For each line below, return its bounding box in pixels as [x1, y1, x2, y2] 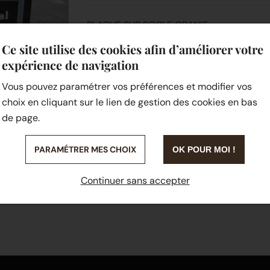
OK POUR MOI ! [172, 145, 236, 154]
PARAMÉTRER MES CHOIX [34, 144, 136, 155]
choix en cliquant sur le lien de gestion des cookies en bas [1, 96, 257, 108]
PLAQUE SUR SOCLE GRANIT [87, 18, 208, 31]
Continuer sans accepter [80, 174, 190, 187]
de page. [1, 111, 40, 124]
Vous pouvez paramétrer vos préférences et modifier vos [1, 80, 252, 93]
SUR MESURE [87, 41, 143, 54]
